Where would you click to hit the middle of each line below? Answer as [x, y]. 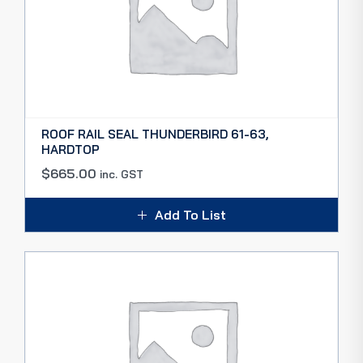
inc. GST [122, 174]
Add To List [190, 215]
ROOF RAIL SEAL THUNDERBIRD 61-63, [155, 134]
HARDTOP [70, 149]
